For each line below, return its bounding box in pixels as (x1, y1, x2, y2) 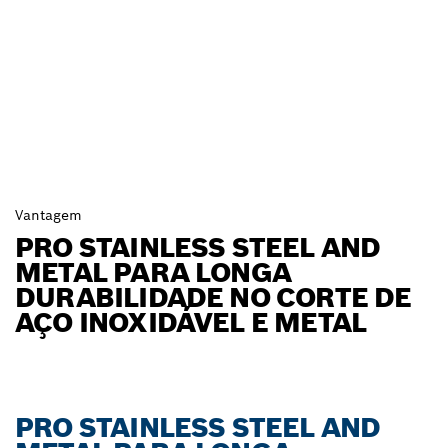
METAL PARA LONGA (15, 255, 292, 291)
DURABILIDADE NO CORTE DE (15, 280, 412, 316)
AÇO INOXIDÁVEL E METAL (15, 305, 367, 341)
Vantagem (15, 206, 82, 225)
